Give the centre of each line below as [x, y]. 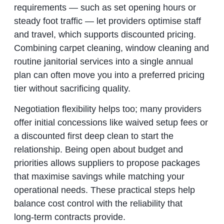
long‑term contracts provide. [69, 217]
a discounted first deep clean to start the [93, 136]
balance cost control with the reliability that [98, 204]
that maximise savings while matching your [99, 177]
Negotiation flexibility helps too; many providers [107, 109]
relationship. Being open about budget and [98, 150]
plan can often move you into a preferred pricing [109, 75]
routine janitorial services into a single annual [103, 61]
